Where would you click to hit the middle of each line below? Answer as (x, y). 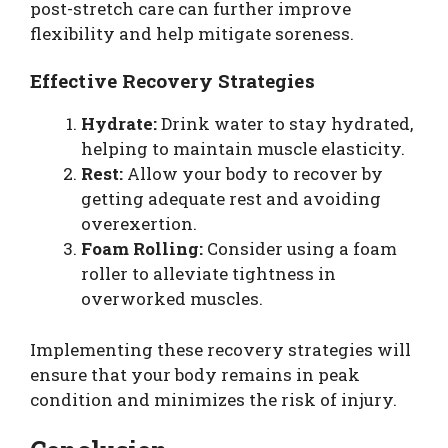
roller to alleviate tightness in (208, 274)
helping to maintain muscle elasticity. (243, 149)
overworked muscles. (172, 299)
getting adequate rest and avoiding (231, 199)
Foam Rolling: (142, 249)
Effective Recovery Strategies (172, 81)
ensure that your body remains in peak (195, 374)
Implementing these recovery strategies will (220, 349)
